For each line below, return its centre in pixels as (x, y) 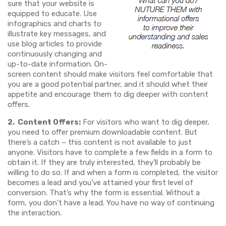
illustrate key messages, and (57, 34)
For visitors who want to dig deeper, (145, 122)
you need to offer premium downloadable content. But (102, 132)
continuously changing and (55, 54)
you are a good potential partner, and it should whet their (108, 84)
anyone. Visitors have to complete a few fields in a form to (110, 152)
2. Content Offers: (44, 122)
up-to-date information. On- (58, 64)
